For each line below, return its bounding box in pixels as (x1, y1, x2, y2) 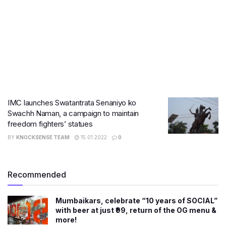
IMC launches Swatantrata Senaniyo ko (8, 98, 137, 107)
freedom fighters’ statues (8, 119, 93, 129)
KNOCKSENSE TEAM (16, 134, 70, 140)
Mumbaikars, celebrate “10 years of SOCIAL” (55, 196, 217, 205)
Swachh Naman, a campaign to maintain (8, 108, 139, 118)
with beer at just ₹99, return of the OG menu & (55, 206, 216, 214)
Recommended (8, 169, 66, 180)
